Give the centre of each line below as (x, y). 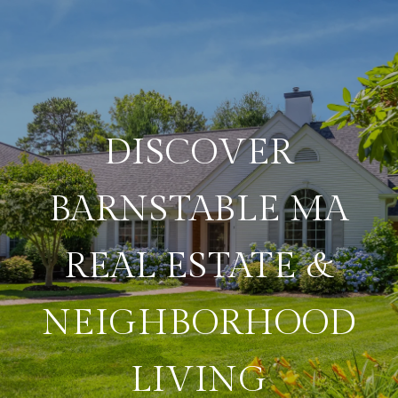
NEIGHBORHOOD (199, 323)
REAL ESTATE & (199, 266)
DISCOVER (199, 152)
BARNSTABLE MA (199, 209)
